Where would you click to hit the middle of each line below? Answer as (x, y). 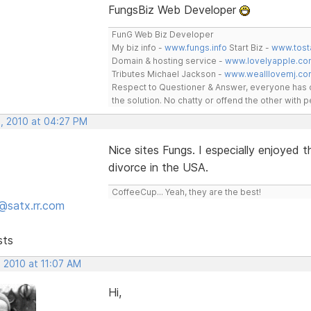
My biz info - (138, 47)
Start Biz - (249, 47)
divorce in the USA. (158, 167)
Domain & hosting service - (168, 60)
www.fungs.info (195, 47)
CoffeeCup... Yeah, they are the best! (186, 192)
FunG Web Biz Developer (162, 34)
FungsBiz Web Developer (174, 9)
